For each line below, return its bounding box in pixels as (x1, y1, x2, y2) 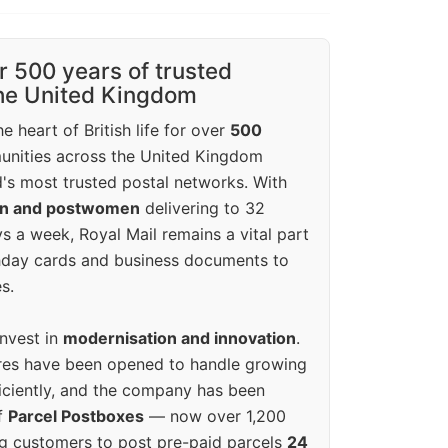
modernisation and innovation (63, 328, 296, 349)
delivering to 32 (140, 198, 265, 219)
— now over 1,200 (144, 406, 286, 427)
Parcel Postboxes (8, 406, 144, 427)
